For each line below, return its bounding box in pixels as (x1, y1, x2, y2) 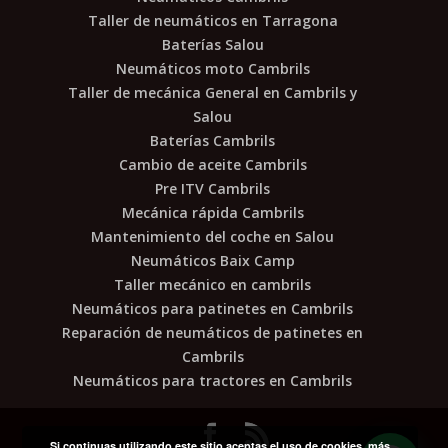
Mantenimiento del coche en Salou (91, 226, 335, 246)
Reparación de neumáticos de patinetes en (62, 322, 364, 342)
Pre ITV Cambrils (155, 178, 271, 198)
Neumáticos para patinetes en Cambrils (72, 298, 354, 318)
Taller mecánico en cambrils (114, 274, 312, 294)
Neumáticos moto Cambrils (115, 58, 310, 78)
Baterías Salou (161, 34, 264, 54)
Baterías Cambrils (150, 130, 276, 150)
